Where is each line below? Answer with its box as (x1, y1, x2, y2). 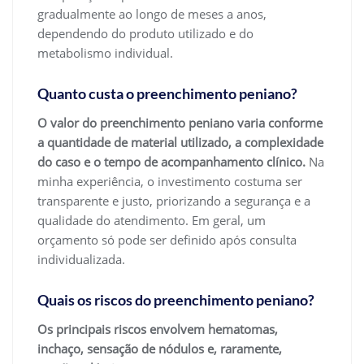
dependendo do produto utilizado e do (37, 25, 253, 42)
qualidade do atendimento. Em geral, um (37, 212, 266, 229)
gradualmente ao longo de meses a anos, (37, 6, 266, 23)
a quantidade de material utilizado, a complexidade (37, 134, 323, 151)
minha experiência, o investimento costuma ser (37, 173, 302, 190)
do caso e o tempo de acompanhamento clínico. (37, 154, 305, 171)
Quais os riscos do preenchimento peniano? (37, 291, 314, 310)
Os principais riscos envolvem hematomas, (37, 321, 278, 338)
